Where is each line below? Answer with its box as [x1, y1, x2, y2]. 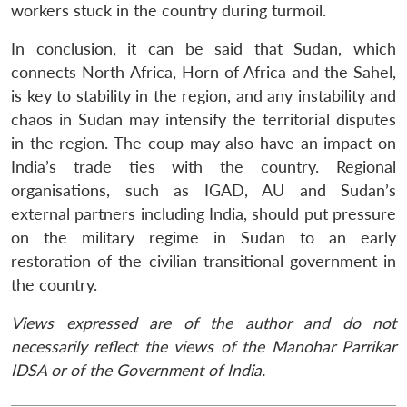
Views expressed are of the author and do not [11, 313, 396, 333]
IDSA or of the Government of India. [11, 360, 265, 380]
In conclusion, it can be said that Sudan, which [11, 38, 396, 58]
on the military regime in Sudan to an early [11, 227, 396, 247]
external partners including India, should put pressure [11, 203, 396, 223]
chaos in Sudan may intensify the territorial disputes [11, 109, 396, 129]
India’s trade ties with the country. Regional [11, 156, 396, 176]
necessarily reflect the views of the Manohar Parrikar [11, 336, 396, 356]
